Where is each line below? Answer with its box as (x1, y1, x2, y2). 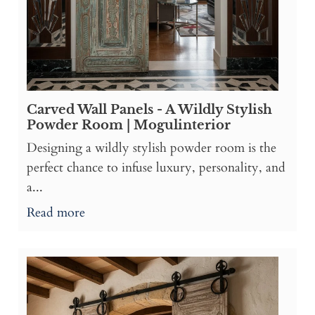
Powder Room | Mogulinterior (27, 117, 231, 134)
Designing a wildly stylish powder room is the (27, 139, 276, 157)
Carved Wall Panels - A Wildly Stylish (27, 102, 272, 118)
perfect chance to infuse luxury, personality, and (27, 159, 285, 177)
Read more (27, 204, 85, 222)
